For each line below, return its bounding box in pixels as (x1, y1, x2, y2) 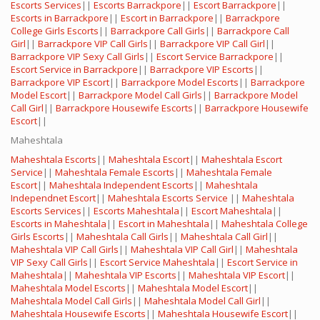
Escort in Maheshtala (119, 217, 209, 231)
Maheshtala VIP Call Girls (11, 243, 119, 256)
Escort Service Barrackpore (156, 50, 274, 64)
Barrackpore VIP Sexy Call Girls (11, 50, 144, 64)
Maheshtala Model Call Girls (11, 294, 132, 308)
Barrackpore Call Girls (111, 24, 205, 38)
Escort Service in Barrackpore (11, 63, 138, 76)
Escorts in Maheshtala (11, 217, 106, 231)
